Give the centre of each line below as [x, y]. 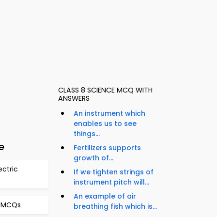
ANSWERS [74, 99]
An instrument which [109, 114]
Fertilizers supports [107, 148]
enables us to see [105, 124]
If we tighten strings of [114, 172]
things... [87, 134]
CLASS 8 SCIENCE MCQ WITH [105, 90]
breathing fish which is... [115, 207]
